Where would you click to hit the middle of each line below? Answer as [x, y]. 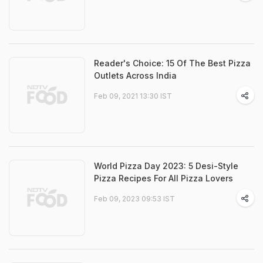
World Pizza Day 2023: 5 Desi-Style [166, 166]
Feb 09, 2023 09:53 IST [134, 199]
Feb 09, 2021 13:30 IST [133, 96]
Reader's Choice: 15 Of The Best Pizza [172, 63]
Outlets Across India [135, 75]
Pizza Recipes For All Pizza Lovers [163, 178]
